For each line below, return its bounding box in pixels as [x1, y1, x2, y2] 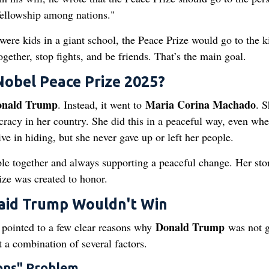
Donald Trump [155, 219, 225, 235]
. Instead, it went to [57, 97, 145, 112]
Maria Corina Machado [145, 97, 256, 112]
